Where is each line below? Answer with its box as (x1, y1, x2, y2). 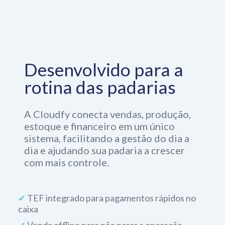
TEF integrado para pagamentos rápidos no (26, 175, 196, 186)
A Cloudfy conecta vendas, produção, (24, 90, 191, 103)
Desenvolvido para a (24, 41, 183, 63)
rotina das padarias (24, 59, 176, 81)
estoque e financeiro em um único (24, 102, 175, 115)
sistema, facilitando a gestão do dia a (24, 115, 189, 127)
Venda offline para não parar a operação (26, 202, 182, 213)
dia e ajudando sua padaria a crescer (24, 127, 185, 139)
